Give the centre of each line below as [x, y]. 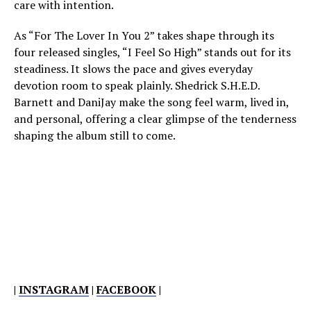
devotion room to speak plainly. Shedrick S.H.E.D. [137, 85]
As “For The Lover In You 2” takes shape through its [144, 35]
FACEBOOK [126, 289]
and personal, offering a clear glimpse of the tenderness [155, 118]
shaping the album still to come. [95, 135]
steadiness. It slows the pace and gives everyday [133, 68]
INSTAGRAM [54, 289]
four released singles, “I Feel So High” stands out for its [152, 52]
